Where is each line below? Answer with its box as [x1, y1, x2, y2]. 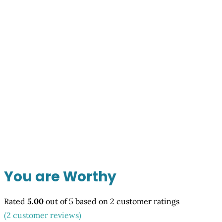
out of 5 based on [44, 196, 110, 206]
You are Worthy [4, 166, 116, 186]
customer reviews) [11, 210, 81, 220]
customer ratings [114, 196, 179, 206]
